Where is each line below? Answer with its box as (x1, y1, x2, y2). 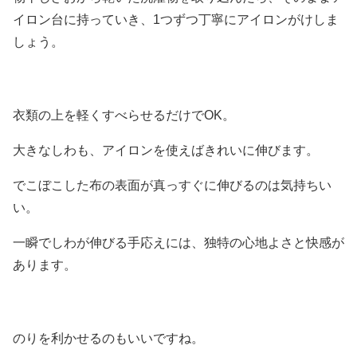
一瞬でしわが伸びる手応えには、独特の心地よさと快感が (13, 236, 344, 249)
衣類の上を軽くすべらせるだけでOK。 (13, 108, 235, 122)
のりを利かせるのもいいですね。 (13, 331, 204, 345)
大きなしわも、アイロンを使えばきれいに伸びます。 (13, 143, 319, 157)
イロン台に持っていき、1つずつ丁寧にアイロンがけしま (13, 13, 339, 26)
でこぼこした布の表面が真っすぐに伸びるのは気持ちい (13, 178, 331, 192)
